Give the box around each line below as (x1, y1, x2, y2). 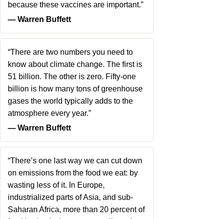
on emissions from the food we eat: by (8, 169, 138, 177)
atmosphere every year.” (8, 109, 91, 117)
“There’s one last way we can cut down (8, 156, 142, 165)
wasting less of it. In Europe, (8, 181, 105, 189)
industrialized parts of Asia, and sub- (8, 193, 133, 201)
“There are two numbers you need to (8, 48, 133, 56)
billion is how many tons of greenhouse (8, 85, 143, 93)
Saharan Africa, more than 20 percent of (8, 205, 145, 214)
